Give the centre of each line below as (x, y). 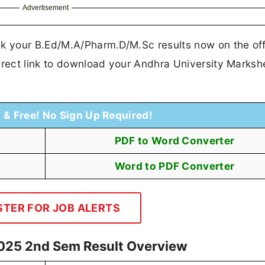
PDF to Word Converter (174, 141)
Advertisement (45, 7)
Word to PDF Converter (174, 166)
